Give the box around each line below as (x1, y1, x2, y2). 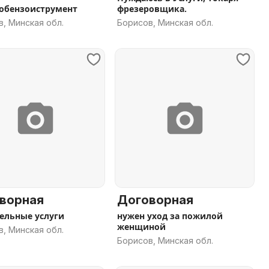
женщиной (117, 221, 166, 232)
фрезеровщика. (117, 3, 187, 14)
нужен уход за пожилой (117, 210, 223, 222)
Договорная (117, 193, 193, 207)
